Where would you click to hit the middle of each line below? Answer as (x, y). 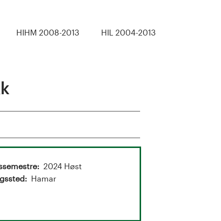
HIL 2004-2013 (129, 32)
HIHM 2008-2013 (48, 32)
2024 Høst (63, 166)
